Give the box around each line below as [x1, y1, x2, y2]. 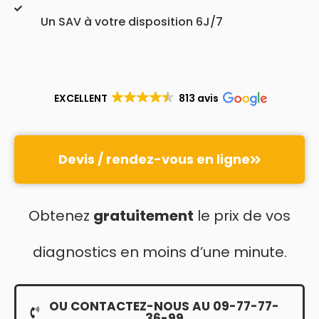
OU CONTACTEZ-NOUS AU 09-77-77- [49, 297, 279, 315]
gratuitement [93, 205, 194, 226]
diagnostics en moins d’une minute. [32, 241, 287, 262]
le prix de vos [194, 205, 291, 226]
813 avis [179, 90, 219, 105]
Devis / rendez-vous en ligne [58, 150, 250, 168]
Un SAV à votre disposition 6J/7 [41, 13, 223, 30]
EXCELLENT [53, 90, 108, 105]
